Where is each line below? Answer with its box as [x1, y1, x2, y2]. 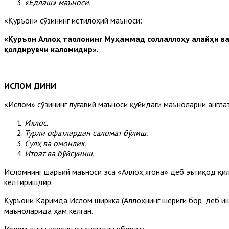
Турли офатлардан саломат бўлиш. [25, 127, 148, 138]
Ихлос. [25, 117, 48, 128]
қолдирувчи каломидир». [4, 43, 99, 54]
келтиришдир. [4, 176, 53, 187]
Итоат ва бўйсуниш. [25, 148, 94, 158]
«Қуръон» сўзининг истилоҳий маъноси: [4, 15, 142, 26]
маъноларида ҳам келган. [4, 205, 93, 216]
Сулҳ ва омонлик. [25, 138, 86, 148]
